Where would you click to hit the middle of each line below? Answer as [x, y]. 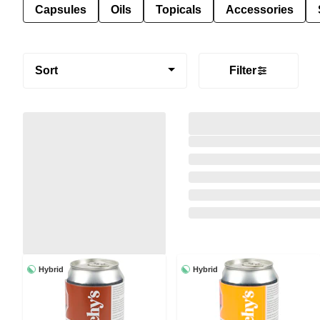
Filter [243, 70]
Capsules [61, 9]
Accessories [260, 9]
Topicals [179, 9]
